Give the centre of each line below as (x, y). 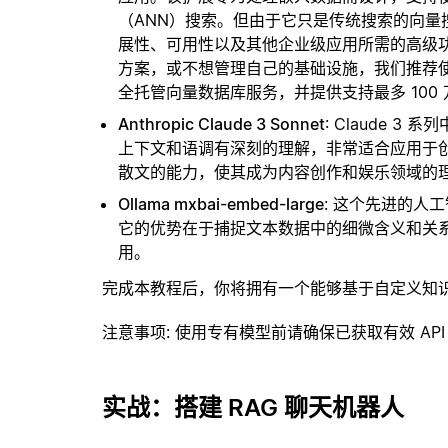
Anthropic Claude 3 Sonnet (221, 124)
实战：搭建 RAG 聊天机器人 (253, 407)
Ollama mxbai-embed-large (221, 204)
